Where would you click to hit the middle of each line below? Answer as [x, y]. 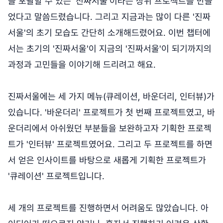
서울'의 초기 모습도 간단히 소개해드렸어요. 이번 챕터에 [109, 33]
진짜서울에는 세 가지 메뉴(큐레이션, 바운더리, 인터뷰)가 [111, 97]
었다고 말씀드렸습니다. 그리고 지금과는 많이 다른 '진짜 [109, 17]
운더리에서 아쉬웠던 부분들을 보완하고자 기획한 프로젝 [110, 128]
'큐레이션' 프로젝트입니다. [56, 176]
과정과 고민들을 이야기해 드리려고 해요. [82, 65]
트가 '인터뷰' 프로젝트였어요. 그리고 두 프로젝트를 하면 [110, 144]
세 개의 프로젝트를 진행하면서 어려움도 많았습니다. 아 [108, 208]
